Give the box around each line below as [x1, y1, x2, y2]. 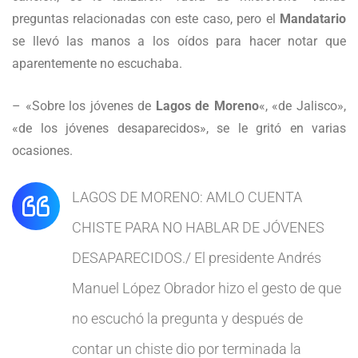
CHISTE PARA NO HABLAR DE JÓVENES [72, 219, 324, 236]
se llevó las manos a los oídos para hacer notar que [12, 34, 346, 49]
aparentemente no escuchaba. [12, 56, 182, 71]
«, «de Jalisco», [258, 98, 347, 113]
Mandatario [280, 11, 346, 26]
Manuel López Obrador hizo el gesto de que [72, 280, 341, 296]
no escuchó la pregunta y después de [72, 310, 303, 327]
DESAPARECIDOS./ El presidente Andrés [72, 249, 321, 266]
